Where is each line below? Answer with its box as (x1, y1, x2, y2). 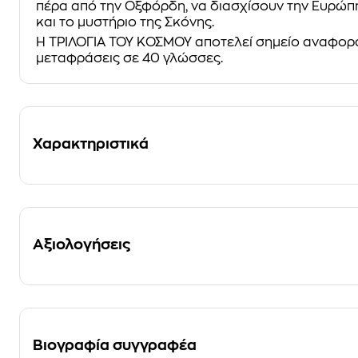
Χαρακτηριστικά (33, 137, 149, 151)
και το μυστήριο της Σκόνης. (36, 16, 214, 29)
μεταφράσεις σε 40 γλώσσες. (36, 52, 223, 65)
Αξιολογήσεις (33, 237, 130, 252)
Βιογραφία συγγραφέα (33, 338, 197, 352)
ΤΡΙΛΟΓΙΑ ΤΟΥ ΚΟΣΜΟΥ (49, 36, 195, 49)
